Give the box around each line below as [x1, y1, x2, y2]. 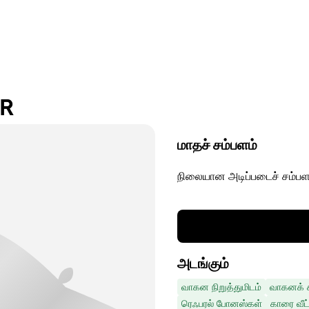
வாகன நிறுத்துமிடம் [181, 280, 261, 293]
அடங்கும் [177, 255, 229, 272]
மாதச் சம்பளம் [177, 137, 257, 153]
